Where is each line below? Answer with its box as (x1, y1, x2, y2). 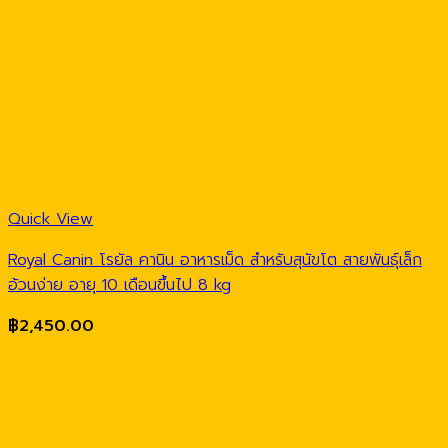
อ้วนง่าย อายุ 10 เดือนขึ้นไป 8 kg (8, 273, 231, 298)
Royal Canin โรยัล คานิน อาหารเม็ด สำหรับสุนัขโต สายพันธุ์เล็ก (8, 248, 422, 273)
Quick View (8, 207, 93, 232)
